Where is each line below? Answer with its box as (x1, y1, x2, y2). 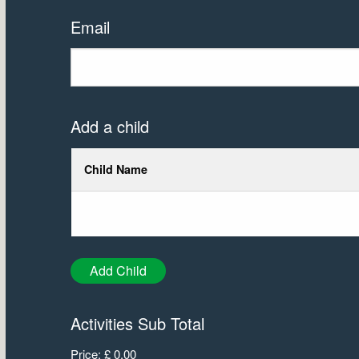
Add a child (70, 115, 149, 139)
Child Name (83, 161, 147, 178)
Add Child (89, 261, 147, 280)
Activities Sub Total (70, 312, 204, 336)
